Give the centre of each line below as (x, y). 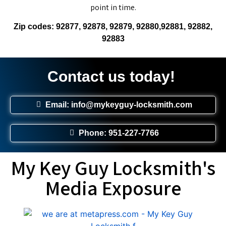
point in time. (113, 8)
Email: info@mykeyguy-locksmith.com (119, 104)
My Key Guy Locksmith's (113, 167)
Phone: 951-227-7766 (119, 133)
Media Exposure (113, 187)
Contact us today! (111, 76)
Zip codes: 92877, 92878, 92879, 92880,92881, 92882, (113, 27)
